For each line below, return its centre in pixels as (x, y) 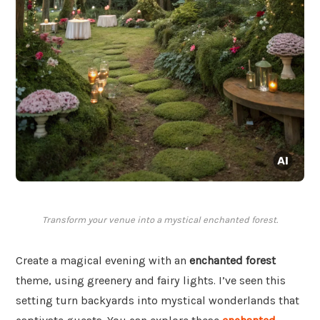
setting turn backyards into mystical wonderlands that (157, 301)
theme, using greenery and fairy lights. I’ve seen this (151, 281)
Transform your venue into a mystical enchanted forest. (160, 220)
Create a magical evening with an (102, 261)
